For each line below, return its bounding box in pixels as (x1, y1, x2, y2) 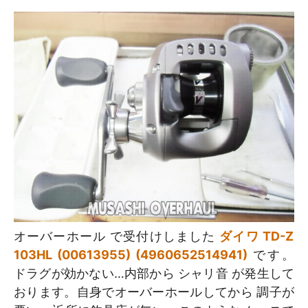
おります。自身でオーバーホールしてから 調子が (14, 285, 294, 299)
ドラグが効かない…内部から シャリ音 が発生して (14, 266, 294, 280)
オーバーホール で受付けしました (14, 229, 220, 243)
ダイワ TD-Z (219, 229, 294, 243)
